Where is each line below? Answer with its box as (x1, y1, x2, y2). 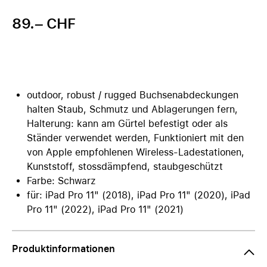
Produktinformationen (12, 243, 115, 254)
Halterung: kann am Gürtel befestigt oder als (27, 118, 228, 129)
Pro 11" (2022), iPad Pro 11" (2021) (27, 204, 184, 215)
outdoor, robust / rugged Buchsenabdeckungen (27, 89, 238, 101)
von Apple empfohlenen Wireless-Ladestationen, (27, 147, 244, 158)
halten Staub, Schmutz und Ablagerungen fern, (27, 104, 238, 115)
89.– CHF (12, 15, 76, 32)
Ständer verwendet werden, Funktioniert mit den (27, 132, 244, 144)
